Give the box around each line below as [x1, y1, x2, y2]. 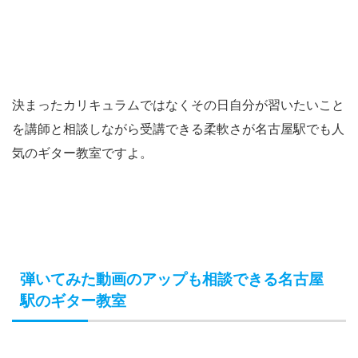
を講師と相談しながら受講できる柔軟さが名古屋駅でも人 [12, 120, 344, 137]
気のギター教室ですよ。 [12, 144, 153, 161]
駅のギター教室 [20, 292, 126, 309]
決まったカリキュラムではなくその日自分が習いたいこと [12, 96, 344, 113]
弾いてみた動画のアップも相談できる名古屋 [20, 270, 324, 288]
